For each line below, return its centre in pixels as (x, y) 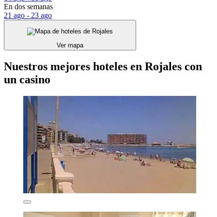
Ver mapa (70, 46)
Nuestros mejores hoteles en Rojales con (103, 67)
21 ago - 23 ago (28, 15)
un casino (27, 80)
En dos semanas (28, 6)
